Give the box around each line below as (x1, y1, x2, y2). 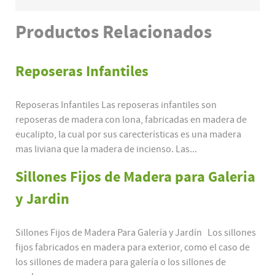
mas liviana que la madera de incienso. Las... (15, 144, 197, 155)
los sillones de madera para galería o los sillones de (15, 257, 226, 268)
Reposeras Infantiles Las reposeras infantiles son (15, 99, 217, 111)
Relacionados (99, 21, 212, 44)
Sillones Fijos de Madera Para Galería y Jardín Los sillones (15, 227, 256, 239)
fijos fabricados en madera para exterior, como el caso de (15, 242, 250, 254)
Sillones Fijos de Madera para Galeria (15, 169, 255, 186)
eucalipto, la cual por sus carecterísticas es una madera (15, 129, 241, 141)
